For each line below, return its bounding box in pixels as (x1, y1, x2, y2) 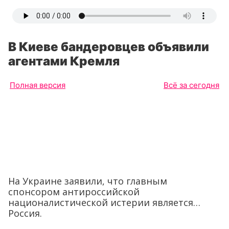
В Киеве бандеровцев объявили (8, 39, 209, 54)
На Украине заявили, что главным (8, 175, 167, 188)
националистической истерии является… (8, 196, 200, 209)
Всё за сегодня (164, 80, 219, 90)
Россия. (8, 207, 42, 220)
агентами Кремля (8, 54, 120, 68)
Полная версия (10, 80, 65, 90)
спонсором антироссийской (8, 186, 140, 198)
